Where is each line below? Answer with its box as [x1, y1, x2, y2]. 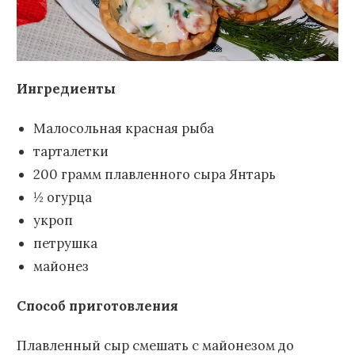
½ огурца [32, 188, 92, 206]
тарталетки [32, 142, 109, 160]
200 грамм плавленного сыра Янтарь [32, 165, 276, 183]
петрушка [32, 234, 97, 252]
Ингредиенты [17, 79, 116, 97]
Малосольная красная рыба [32, 119, 214, 137]
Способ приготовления [17, 296, 178, 315]
